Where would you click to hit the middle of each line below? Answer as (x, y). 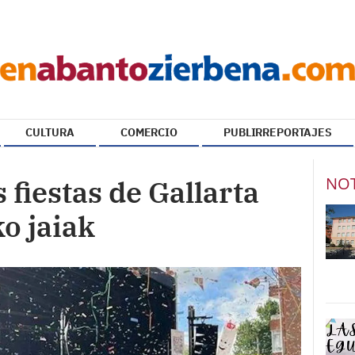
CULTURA (50, 132)
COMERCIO (149, 132)
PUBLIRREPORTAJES (278, 132)
